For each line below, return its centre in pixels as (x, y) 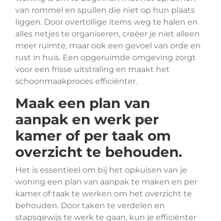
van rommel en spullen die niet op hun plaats (105, 10)
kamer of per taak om (93, 136)
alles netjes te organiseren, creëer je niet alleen (108, 34)
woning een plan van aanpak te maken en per (106, 182)
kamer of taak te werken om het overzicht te (104, 194)
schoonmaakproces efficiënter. (76, 81)
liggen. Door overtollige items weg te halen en (107, 22)
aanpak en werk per (87, 119)
